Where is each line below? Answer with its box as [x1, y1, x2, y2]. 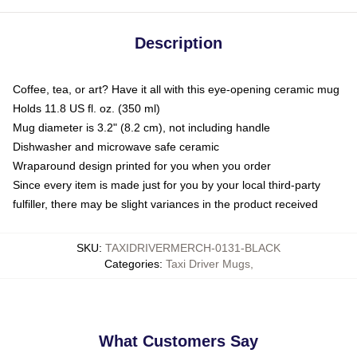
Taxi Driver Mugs [165, 257, 250, 271]
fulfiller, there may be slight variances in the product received [13, 198, 318, 211]
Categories [104, 257, 159, 271]
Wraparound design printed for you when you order [13, 159, 271, 173]
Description [135, 34, 222, 53]
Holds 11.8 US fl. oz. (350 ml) [13, 102, 160, 116]
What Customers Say [99, 332, 258, 351]
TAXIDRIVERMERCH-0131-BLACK [105, 241, 280, 255]
